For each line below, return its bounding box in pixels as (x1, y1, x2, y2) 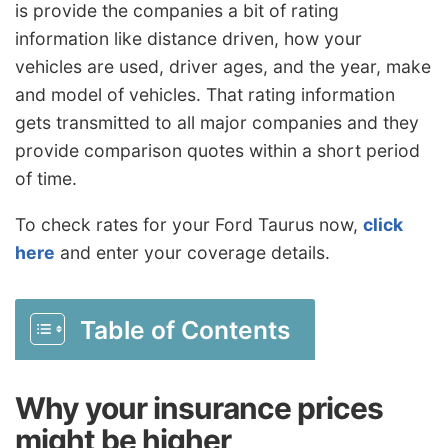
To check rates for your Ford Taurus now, (15, 214, 363, 236)
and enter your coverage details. (55, 242, 330, 264)
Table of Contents (80, 315, 291, 346)
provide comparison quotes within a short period (15, 140, 420, 162)
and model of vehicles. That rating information (15, 84, 395, 106)
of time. (15, 168, 77, 190)
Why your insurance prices (15, 390, 383, 427)
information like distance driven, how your (15, 28, 362, 50)
